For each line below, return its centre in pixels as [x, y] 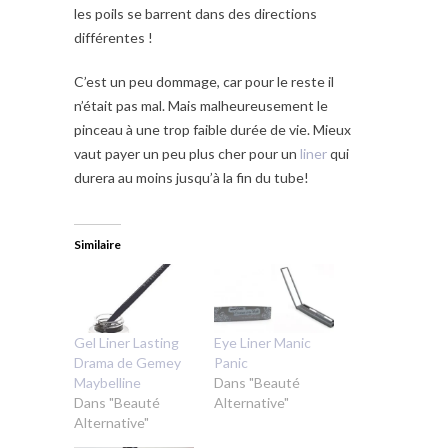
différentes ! [113, 38]
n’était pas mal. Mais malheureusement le [201, 106]
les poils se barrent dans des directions [195, 14]
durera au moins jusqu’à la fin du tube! [191, 178]
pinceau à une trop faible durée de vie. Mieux [212, 130]
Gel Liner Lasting [126, 342]
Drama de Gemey [127, 362]
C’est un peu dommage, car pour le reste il [204, 82]
